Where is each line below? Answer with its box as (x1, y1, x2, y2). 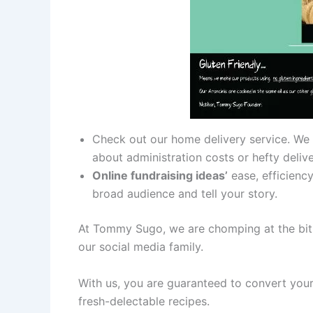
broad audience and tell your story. (92, 187, 277, 201)
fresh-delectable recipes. (78, 293, 210, 308)
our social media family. (78, 240, 203, 254)
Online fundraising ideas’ (92, 168, 228, 183)
